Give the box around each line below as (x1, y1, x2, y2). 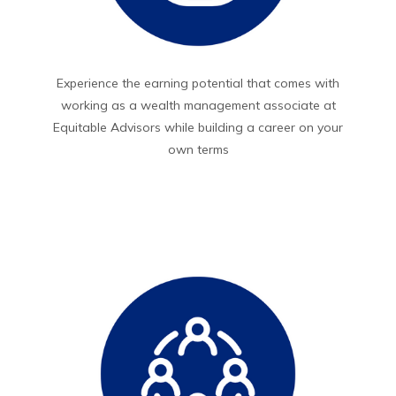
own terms (167, 141, 229, 158)
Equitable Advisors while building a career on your (53, 119, 343, 136)
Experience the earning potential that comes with (57, 75, 339, 92)
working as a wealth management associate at (60, 97, 336, 114)
